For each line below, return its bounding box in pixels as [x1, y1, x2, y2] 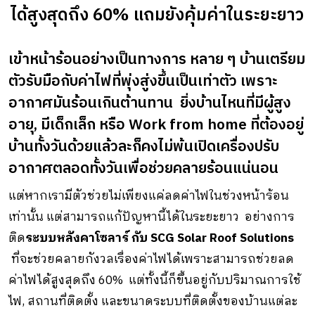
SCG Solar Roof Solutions [150, 228, 294, 248]
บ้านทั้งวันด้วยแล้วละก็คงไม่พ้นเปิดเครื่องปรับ [8, 134, 279, 159]
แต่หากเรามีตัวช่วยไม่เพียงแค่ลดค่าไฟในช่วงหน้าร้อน [8, 186, 289, 206]
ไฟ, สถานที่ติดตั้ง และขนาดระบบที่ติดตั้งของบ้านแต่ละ [8, 291, 297, 311]
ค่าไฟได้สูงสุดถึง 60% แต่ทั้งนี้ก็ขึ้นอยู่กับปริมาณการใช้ [8, 270, 301, 290]
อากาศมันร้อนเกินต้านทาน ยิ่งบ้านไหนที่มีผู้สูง [8, 91, 291, 115]
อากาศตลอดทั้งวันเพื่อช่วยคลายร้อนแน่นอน [8, 156, 278, 181]
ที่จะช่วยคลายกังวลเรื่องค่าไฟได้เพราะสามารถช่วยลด [8, 249, 294, 269]
